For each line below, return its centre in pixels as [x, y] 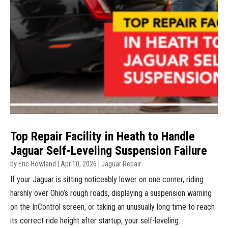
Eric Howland [37, 164]
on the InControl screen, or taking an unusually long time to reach [112, 207]
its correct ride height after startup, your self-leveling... [97, 221]
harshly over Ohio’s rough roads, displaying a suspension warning [111, 193]
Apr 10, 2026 [79, 164]
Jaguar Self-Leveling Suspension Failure [109, 151]
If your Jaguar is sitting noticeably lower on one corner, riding [107, 179]
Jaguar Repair [121, 164]
